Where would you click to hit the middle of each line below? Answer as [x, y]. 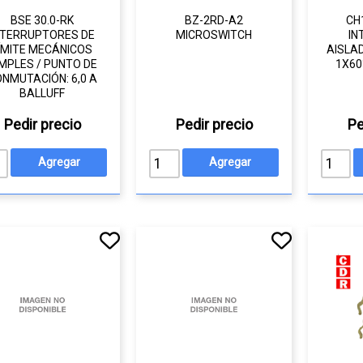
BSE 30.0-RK [43, 20]
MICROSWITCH [214, 35]
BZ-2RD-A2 [214, 20]
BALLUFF [43, 93]
